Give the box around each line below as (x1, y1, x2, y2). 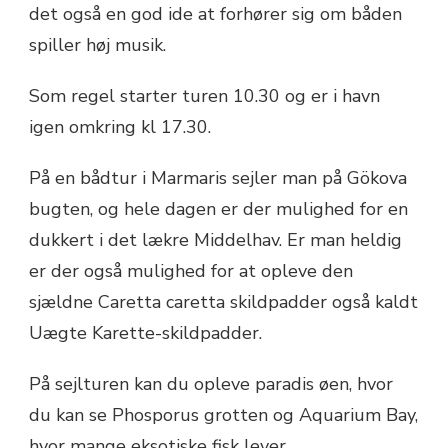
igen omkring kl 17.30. (29, 115, 211, 140)
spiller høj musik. (29, 33, 166, 58)
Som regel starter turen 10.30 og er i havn (29, 84, 380, 109)
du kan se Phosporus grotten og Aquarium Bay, (29, 403, 418, 428)
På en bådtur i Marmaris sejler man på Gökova (29, 166, 407, 191)
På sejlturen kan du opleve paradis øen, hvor (29, 372, 393, 397)
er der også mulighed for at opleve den (29, 259, 353, 284)
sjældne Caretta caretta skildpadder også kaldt (29, 290, 418, 315)
